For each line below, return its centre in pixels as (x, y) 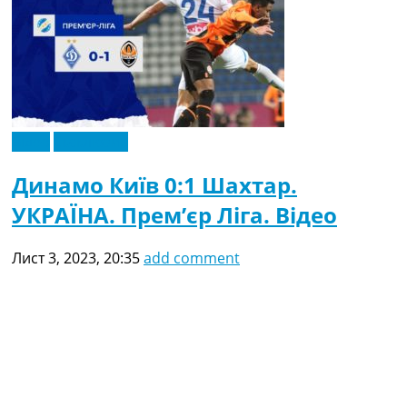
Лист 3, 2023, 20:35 (76, 258)
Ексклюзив (91, 142)
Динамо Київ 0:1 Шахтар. (154, 185)
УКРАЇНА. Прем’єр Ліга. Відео (174, 215)
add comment (192, 258)
